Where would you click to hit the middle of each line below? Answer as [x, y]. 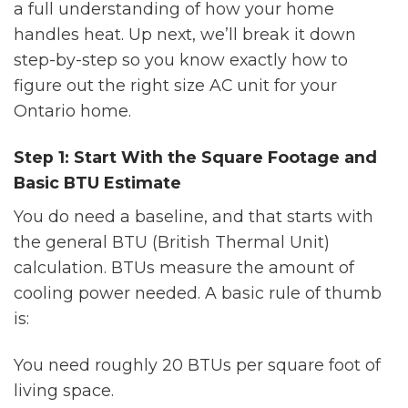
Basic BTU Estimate [97, 183]
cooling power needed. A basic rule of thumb [198, 293]
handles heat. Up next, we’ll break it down [185, 35]
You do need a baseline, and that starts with [194, 217]
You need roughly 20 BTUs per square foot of [197, 365]
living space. [64, 391]
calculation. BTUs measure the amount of [184, 268]
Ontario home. [72, 111]
